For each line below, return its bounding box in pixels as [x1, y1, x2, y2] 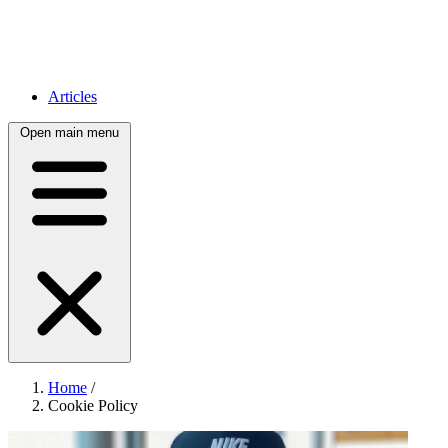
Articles [48, 88, 97, 105]
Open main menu [20, 125, 119, 140]
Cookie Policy [48, 397, 138, 414]
